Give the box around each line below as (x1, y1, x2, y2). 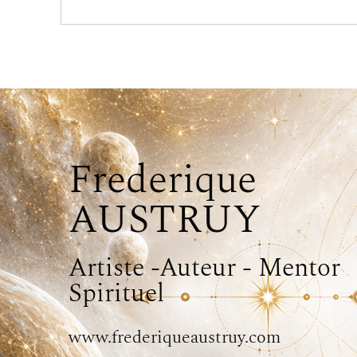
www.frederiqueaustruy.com (69, 324, 280, 351)
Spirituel (69, 274, 164, 313)
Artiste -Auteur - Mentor (69, 249, 340, 288)
